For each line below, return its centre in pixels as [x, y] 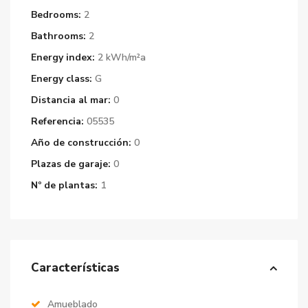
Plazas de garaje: [71, 164]
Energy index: [63, 57]
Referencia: [57, 121]
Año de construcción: [81, 143]
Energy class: [62, 79]
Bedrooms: [56, 15]
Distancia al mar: [71, 100]
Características [75, 268]
